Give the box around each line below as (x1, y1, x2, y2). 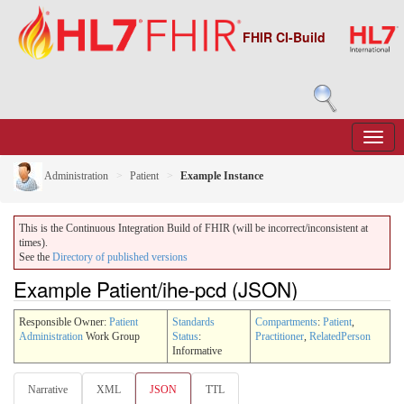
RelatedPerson (309, 329, 371, 343)
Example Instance (180, 169, 263, 182)
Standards (172, 315, 215, 328)
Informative (172, 344, 222, 357)
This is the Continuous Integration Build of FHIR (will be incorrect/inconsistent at (19, 222, 368, 234)
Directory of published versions (52, 251, 188, 263)
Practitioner (255, 329, 304, 343)
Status (172, 329, 198, 343)
